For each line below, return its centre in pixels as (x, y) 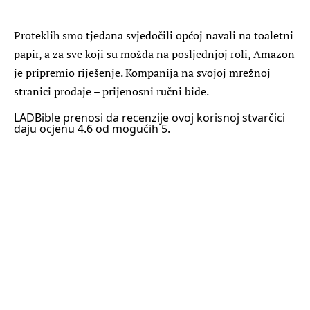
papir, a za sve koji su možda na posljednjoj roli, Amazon (154, 54)
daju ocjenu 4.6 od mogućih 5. (92, 128)
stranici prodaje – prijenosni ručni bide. (112, 91)
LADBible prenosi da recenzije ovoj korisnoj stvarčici (149, 117)
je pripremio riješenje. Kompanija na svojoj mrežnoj (142, 72)
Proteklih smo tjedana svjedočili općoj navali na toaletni (154, 35)
